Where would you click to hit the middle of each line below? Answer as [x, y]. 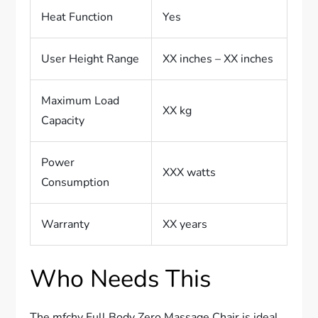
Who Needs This [121, 279]
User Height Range [91, 59]
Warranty [66, 224]
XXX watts [190, 172]
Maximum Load [81, 101]
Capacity [63, 121]
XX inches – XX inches [218, 59]
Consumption [76, 182]
